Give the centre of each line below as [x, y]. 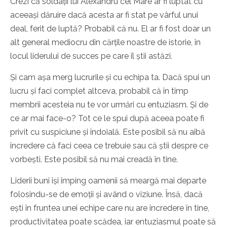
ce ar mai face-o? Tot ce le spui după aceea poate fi [107, 119]
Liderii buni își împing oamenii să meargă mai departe [108, 181]
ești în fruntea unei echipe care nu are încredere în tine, [110, 208]
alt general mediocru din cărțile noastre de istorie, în [105, 43]
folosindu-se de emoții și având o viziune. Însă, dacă [106, 195]
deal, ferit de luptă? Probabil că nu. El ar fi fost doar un [110, 29]
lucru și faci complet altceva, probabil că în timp [99, 91]
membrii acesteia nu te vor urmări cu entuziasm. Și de [109, 105]
